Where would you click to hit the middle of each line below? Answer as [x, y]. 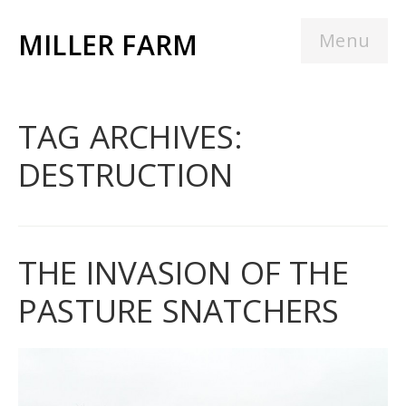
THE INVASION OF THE [184, 272]
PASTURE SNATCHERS [179, 310]
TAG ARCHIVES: [131, 136]
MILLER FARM [108, 45]
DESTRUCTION [126, 174]
